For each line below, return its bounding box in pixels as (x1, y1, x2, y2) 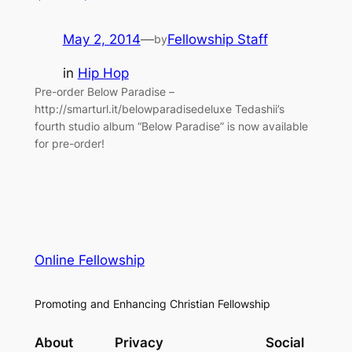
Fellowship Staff (167, 31, 268, 48)
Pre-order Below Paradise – (34, 85, 174, 99)
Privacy (114, 334, 163, 350)
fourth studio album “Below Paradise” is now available (34, 119, 308, 134)
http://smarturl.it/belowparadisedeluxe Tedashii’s (34, 102, 284, 116)
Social (266, 334, 305, 350)
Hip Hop (77, 65, 129, 82)
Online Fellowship (34, 252, 145, 269)
